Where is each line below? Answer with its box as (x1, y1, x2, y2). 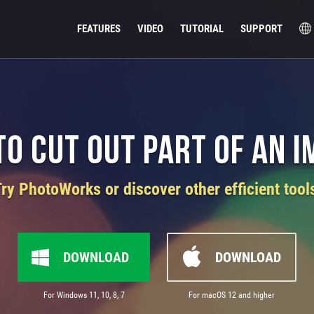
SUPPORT (240, 22, 282, 35)
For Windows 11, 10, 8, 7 (43, 290, 125, 300)
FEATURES (77, 22, 121, 35)
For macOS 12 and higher (189, 290, 275, 300)
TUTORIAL (180, 22, 224, 35)
